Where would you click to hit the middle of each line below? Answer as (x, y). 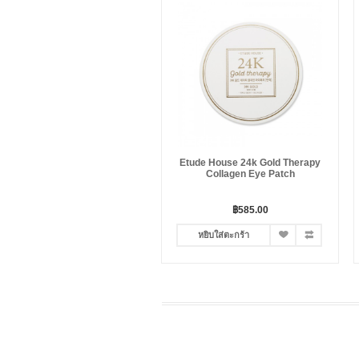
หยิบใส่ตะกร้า (224, 235)
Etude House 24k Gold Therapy (250, 163)
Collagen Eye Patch (250, 174)
